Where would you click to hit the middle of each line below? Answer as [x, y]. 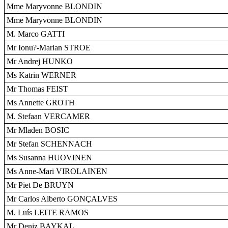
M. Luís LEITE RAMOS [48, 212]
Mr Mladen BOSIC [38, 130]
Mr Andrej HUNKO [40, 61]
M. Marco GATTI [36, 34]
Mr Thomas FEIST [37, 89]
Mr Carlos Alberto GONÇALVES [62, 199]
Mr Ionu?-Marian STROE [49, 48]
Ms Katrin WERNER [41, 75]
